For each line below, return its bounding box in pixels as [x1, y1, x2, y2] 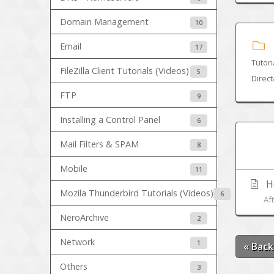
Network [60, 236, 95, 248]
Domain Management [60, 16, 149, 28]
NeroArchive [60, 212, 109, 224]
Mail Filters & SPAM [60, 138, 139, 150]
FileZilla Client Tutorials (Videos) [60, 65, 190, 77]
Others [60, 261, 88, 273]
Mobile [60, 163, 88, 175]
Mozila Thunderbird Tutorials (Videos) [60, 187, 214, 199]
